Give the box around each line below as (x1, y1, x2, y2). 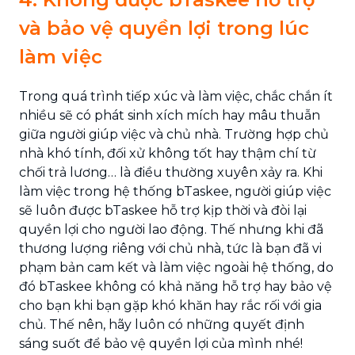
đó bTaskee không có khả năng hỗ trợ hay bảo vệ (19, 279, 332, 294)
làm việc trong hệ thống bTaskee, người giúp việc (19, 184, 331, 199)
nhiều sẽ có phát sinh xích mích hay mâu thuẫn (19, 108, 320, 123)
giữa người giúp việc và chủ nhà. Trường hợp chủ (19, 127, 329, 142)
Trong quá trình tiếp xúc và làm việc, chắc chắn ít (19, 89, 333, 104)
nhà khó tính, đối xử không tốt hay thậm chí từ (19, 146, 316, 161)
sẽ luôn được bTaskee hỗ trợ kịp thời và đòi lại (19, 203, 307, 218)
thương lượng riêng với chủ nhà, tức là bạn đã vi (19, 241, 322, 256)
